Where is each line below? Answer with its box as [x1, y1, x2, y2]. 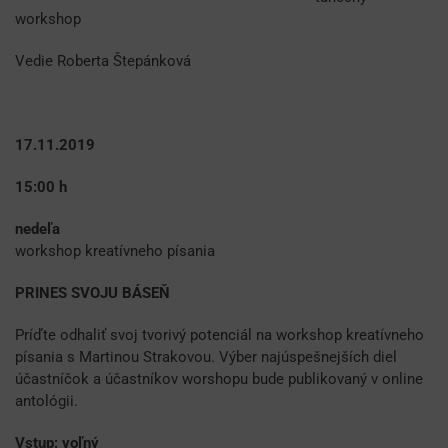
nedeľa [15, 220, 412, 239]
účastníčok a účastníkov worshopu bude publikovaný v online [15, 370, 423, 389]
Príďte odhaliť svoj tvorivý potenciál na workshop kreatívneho [15, 326, 424, 345]
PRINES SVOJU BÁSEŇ [15, 284, 170, 303]
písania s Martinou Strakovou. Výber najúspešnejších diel [15, 348, 397, 367]
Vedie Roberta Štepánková [15, 52, 191, 71]
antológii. [15, 392, 78, 411]
